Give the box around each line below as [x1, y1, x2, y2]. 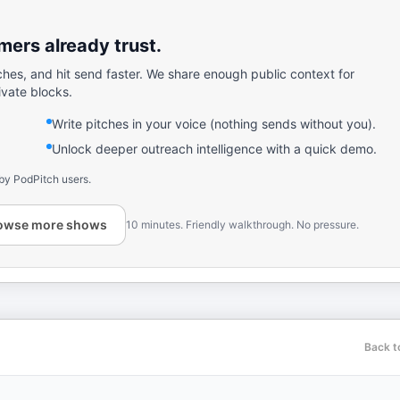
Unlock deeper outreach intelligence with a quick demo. [52, 141, 377, 156]
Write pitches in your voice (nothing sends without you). [52, 116, 376, 131]
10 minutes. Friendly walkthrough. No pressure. [126, 218, 359, 231]
